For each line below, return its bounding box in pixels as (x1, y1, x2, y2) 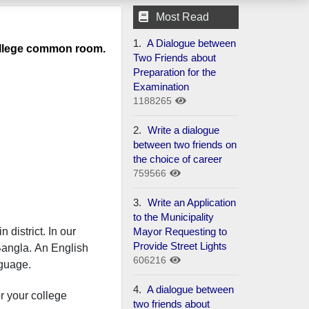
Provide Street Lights (133, 239, 228, 252)
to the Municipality (133, 210, 215, 223)
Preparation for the (133, 66, 217, 78)
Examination (133, 80, 190, 92)
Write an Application (145, 196, 237, 208)
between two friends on (133, 138, 237, 150)
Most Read (156, 10, 210, 23)
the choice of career (133, 152, 223, 165)
